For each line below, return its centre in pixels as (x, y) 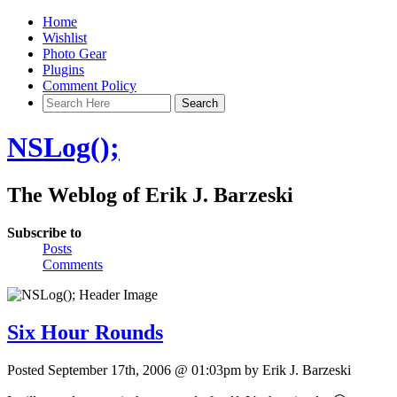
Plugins (63, 70)
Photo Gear (74, 54)
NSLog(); (63, 148)
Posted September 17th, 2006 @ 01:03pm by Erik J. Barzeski (179, 370)
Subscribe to (44, 232)
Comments (73, 264)
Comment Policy (90, 86)
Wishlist (65, 38)
